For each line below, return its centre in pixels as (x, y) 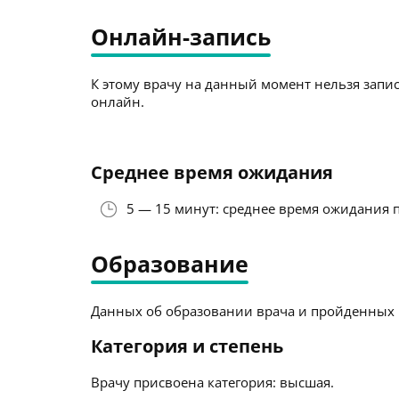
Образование (170, 264)
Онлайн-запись (181, 37)
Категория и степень (187, 346)
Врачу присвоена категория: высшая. (212, 382)
